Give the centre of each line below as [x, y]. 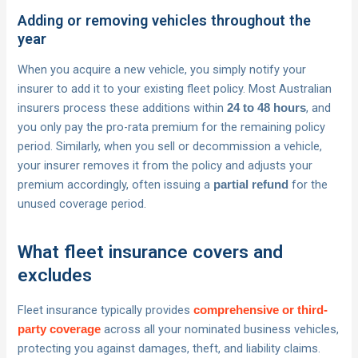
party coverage [60, 330]
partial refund [251, 185]
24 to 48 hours [267, 108]
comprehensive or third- [261, 310]
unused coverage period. [82, 204]
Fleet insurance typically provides [106, 310]
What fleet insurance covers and [151, 253]
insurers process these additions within [123, 108]
